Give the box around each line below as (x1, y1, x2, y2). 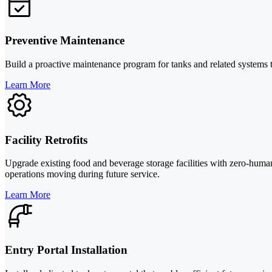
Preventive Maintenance (5, 34, 124, 47)
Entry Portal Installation (5, 243, 127, 257)
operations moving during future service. (5, 169, 160, 180)
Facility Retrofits (5, 133, 87, 146)
